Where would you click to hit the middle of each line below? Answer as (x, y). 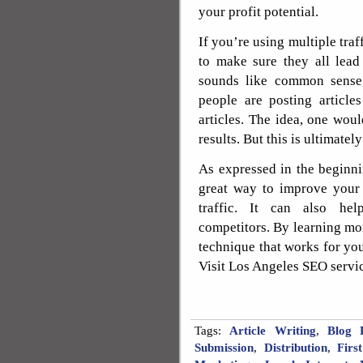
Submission (224, 348)
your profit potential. (258, 12)
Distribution (295, 348)
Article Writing (273, 331)
